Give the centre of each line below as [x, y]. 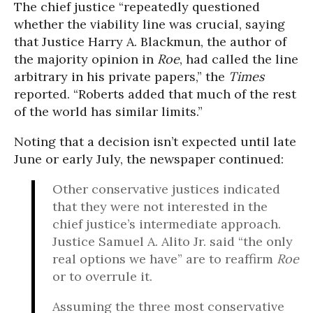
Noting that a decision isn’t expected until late [155, 142]
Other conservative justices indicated [166, 189]
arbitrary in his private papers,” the [121, 77]
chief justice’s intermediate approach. [167, 224]
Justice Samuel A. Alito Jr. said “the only [173, 242]
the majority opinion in [86, 59]
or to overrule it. [102, 277]
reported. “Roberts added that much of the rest [155, 94]
